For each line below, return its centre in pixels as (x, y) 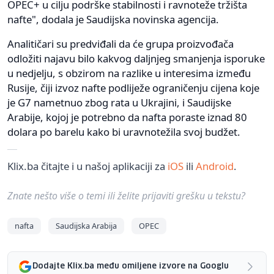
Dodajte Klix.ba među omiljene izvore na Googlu (131, 267)
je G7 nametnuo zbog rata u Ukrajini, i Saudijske (119, 102)
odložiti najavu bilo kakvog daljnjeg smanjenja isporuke (136, 58)
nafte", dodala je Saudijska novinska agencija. (113, 19)
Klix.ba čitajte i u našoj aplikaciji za (87, 166)
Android (215, 166)
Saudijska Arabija (86, 225)
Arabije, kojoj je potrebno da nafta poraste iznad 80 (127, 117)
